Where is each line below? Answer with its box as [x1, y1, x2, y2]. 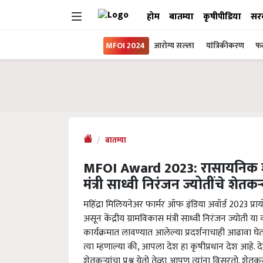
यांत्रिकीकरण [206, 39, 246, 52]
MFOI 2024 [106, 39, 145, 52]
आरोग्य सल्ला [154, 39, 194, 52]
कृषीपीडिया [203, 9, 241, 24]
